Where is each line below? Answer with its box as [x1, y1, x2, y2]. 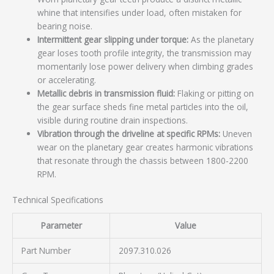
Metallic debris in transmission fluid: [37, 87, 176, 99]
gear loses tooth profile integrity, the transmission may [37, 46, 252, 59]
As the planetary [188, 33, 254, 45]
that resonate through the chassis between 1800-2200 [37, 154, 249, 166]
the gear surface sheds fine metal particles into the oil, [37, 100, 249, 113]
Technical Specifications [12, 194, 103, 206]
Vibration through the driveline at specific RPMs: [37, 127, 221, 139]
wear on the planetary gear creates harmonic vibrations [37, 141, 254, 153]
